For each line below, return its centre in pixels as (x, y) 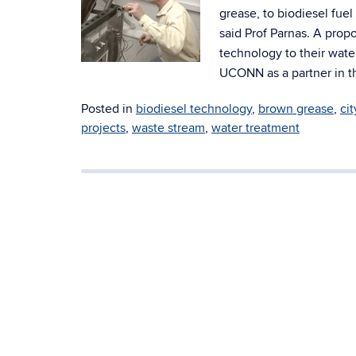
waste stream (168, 128)
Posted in (108, 109)
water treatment (255, 128)
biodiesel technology (194, 109)
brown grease (296, 109)
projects (103, 128)
